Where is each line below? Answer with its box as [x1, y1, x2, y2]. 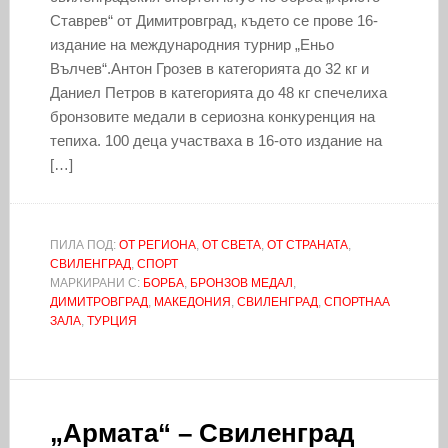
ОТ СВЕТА [201, 237, 261, 252]
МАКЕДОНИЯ [153, 294, 231, 309]
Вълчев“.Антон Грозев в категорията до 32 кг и [49, 59, 369, 77]
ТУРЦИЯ [86, 313, 137, 328]
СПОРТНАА [323, 294, 390, 309]
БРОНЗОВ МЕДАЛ [189, 275, 293, 290]
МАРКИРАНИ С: [49, 275, 143, 290]
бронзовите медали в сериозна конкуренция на [49, 107, 375, 125]
